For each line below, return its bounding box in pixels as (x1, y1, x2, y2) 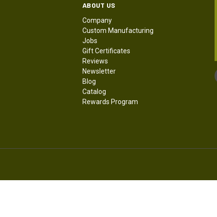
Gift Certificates (82, 47, 131, 55)
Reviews (82, 57, 108, 65)
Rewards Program (82, 98, 139, 106)
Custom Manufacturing (82, 27, 154, 35)
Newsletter (82, 67, 116, 76)
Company (82, 16, 112, 25)
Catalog (82, 88, 107, 96)
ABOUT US (82, 1, 116, 10)
